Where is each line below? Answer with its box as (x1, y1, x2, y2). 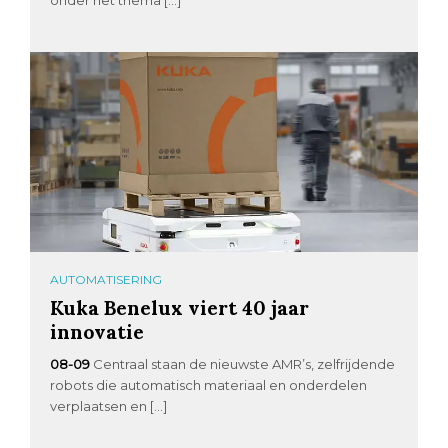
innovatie (50, 318, 145, 344)
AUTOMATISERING (50, 271, 163, 287)
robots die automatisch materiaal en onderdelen (50, 376, 368, 393)
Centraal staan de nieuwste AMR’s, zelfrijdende (93, 355, 396, 372)
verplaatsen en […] (50, 397, 168, 414)
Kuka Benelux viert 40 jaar (50, 294, 310, 320)
